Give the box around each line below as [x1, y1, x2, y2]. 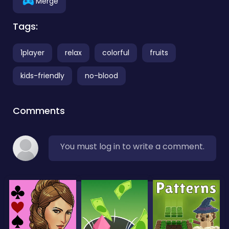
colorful [102, 47, 129, 58]
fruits [150, 47, 168, 58]
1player [20, 47, 44, 58]
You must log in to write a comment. [60, 140, 204, 152]
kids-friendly [20, 70, 64, 81]
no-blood [85, 70, 118, 81]
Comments [13, 104, 65, 117]
